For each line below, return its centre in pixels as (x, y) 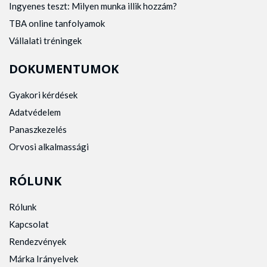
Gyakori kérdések (43, 95)
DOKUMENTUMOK (64, 69)
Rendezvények (38, 242)
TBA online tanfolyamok (57, 24)
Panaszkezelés (38, 130)
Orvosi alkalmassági (49, 147)
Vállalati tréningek (45, 41)
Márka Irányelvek (44, 259)
